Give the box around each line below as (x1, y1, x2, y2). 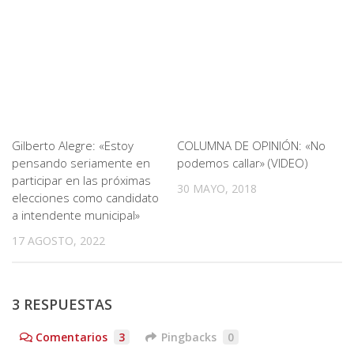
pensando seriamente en (12, 155, 150, 171)
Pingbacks (161, 330, 217, 345)
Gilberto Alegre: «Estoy (12, 137, 134, 154)
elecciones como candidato (12, 190, 159, 206)
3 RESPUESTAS (12, 295, 112, 314)
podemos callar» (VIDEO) (177, 155, 308, 171)
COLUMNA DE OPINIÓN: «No (177, 137, 326, 154)
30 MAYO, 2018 (177, 181, 257, 197)
